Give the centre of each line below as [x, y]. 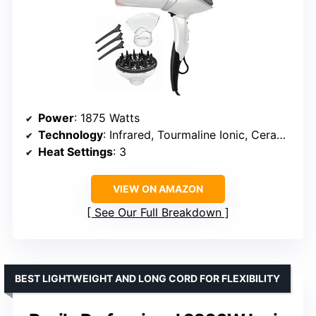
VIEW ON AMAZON [158, 189]
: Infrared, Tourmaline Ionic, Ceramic [190, 135]
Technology [71, 135]
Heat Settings [75, 152]
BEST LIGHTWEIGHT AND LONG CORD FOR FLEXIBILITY [147, 279]
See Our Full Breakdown [158, 213]
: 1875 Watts [107, 118]
